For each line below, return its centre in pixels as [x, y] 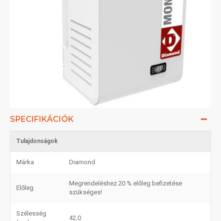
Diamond [82, 162]
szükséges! [86, 192]
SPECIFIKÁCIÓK [42, 119]
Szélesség [31, 213]
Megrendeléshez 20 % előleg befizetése [126, 183]
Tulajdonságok [37, 141]
